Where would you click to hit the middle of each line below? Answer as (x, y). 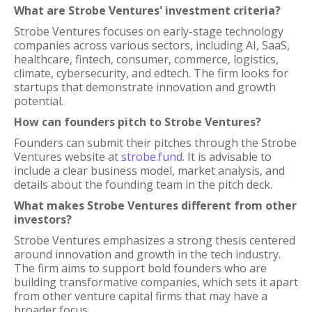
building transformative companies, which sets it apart (156, 282)
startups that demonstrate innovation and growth (145, 87)
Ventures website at (68, 157)
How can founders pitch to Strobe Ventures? (138, 122)
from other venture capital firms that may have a (141, 296)
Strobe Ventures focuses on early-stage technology (149, 31)
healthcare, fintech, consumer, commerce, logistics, (146, 59)
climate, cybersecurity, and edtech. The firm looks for (151, 73)
